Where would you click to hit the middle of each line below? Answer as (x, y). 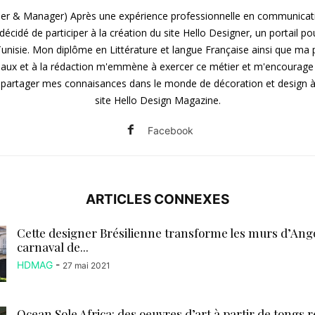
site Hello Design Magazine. (157, 101)
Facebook (170, 131)
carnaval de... (53, 247)
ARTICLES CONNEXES (157, 200)
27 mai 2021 (86, 266)
